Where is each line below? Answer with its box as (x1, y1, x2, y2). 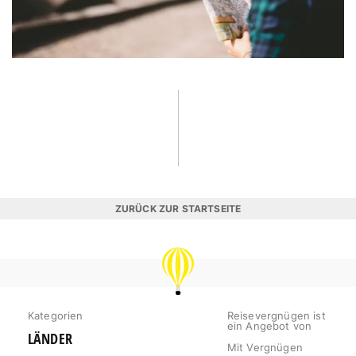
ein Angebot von (226, 319, 312, 332)
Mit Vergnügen (226, 340, 303, 354)
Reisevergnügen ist (226, 308, 326, 322)
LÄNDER (28, 328, 72, 349)
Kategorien (28, 308, 83, 322)
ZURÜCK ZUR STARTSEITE (114, 202, 242, 215)
